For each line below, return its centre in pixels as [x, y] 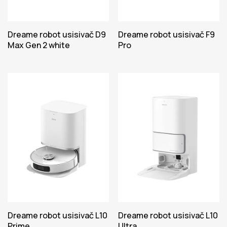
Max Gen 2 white [39, 45]
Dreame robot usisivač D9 [57, 35]
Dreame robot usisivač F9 [166, 35]
